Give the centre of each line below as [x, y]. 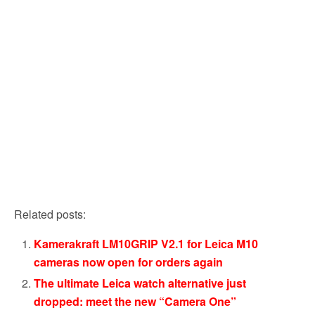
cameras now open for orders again [129, 262]
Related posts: [50, 214]
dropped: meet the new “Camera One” [135, 302]
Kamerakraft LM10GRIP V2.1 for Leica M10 [146, 243]
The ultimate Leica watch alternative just [140, 283]
